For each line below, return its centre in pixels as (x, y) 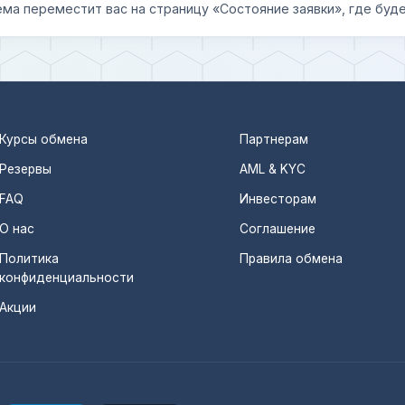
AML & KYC (273, 170)
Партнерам (274, 140)
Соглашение (278, 229)
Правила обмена (292, 259)
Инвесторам (278, 199)
